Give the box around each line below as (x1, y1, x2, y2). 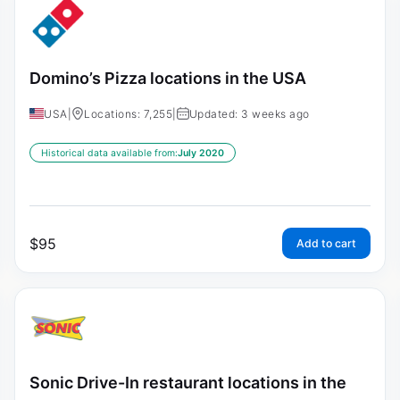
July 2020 (178, 146, 224, 159)
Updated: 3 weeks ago (188, 106, 310, 121)
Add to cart (296, 236, 356, 250)
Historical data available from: (41, 146, 178, 159)
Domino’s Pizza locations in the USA (29, 69, 306, 87)
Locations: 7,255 (84, 106, 172, 121)
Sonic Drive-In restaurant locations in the (29, 372, 346, 392)
